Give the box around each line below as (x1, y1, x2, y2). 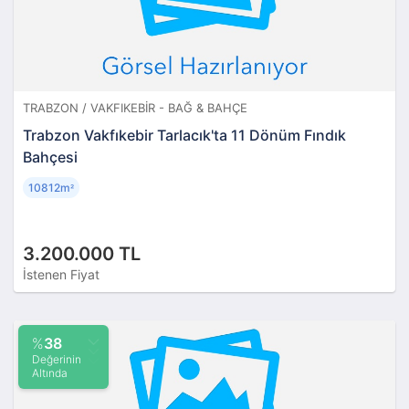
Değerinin (32, 351, 81, 366)
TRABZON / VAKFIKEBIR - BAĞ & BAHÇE (23, 100, 247, 115)
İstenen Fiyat (23, 266, 100, 282)
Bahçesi (23, 147, 78, 166)
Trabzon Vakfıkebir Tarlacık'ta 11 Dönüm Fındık (23, 125, 346, 144)
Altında (32, 365, 68, 380)
